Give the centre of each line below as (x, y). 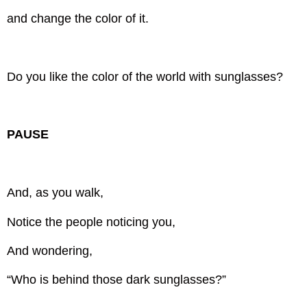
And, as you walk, (56, 193)
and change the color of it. (78, 18)
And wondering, (50, 250)
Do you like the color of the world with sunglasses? (145, 76)
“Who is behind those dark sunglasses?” (117, 280)
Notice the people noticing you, (91, 222)
